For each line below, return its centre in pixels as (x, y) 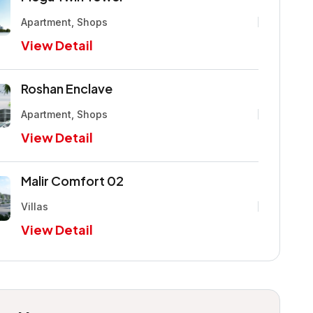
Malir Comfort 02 (73, 180)
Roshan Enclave (67, 88)
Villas (35, 206)
